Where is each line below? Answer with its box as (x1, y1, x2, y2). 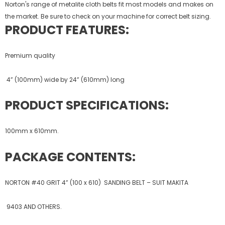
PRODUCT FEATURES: (5, 21, 129, 38)
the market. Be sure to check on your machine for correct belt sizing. (5, 12, 211, 21)
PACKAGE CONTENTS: (5, 148, 136, 165)
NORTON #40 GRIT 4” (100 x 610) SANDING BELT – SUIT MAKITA (5, 178, 188, 187)
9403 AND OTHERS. (5, 202, 62, 211)
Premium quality (5, 51, 55, 60)
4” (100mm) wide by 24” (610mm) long (5, 75, 125, 84)
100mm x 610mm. (5, 126, 59, 135)
